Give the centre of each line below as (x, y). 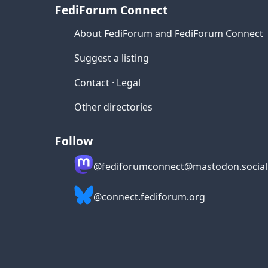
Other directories (113, 107)
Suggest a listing (112, 58)
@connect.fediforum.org (149, 197)
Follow (74, 141)
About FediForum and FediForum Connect (169, 33)
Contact (92, 83)
